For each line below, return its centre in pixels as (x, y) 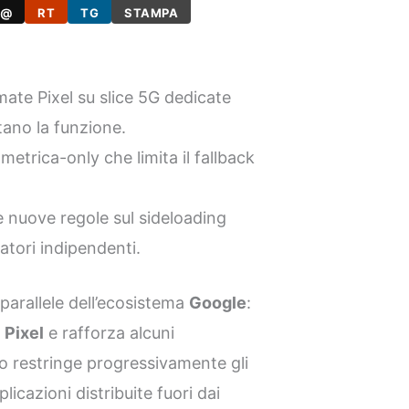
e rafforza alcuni (110, 333)
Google (218, 303)
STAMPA (152, 12)
